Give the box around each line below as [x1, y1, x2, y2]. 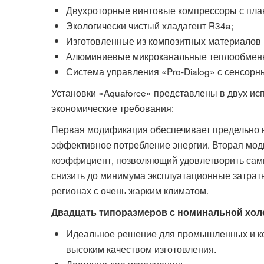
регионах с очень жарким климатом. [51, 183, 209, 197]
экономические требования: [51, 101, 174, 114]
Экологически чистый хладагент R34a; [66, 18, 233, 32]
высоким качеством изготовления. [66, 242, 216, 255]
